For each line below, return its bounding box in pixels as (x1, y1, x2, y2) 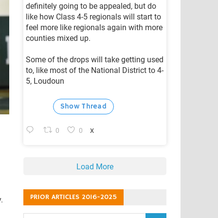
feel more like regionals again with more (25, 22, 163, 32)
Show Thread (60, 101, 107, 111)
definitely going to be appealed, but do (25, 1, 156, 11)
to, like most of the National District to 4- (25, 65, 163, 75)
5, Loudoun (25, 76, 64, 86)
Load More (76, 162, 113, 171)
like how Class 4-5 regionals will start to (25, 12, 161, 21)
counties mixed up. (25, 33, 91, 43)
